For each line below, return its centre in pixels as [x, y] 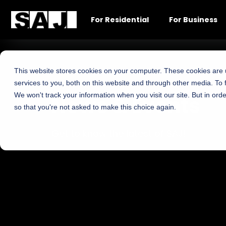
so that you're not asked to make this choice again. [95, 107]
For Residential [120, 19]
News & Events [126, 106]
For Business [193, 19]
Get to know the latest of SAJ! [119, 133]
